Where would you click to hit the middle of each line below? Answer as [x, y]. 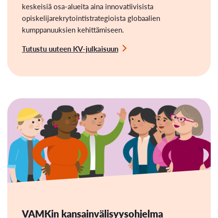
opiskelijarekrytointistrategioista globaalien [91, 18]
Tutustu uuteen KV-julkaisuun [70, 48]
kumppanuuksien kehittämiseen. [73, 29]
